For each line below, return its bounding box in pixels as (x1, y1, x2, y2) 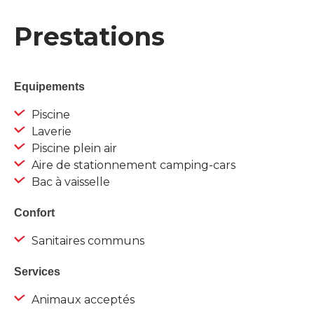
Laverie (29, 125, 71, 139)
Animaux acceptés (29, 293, 135, 307)
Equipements (14, 81, 85, 93)
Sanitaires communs (29, 234, 144, 248)
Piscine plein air (29, 142, 117, 156)
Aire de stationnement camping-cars (29, 158, 235, 172)
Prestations (14, 21, 165, 53)
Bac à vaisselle (29, 175, 110, 189)
